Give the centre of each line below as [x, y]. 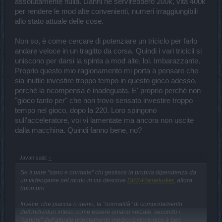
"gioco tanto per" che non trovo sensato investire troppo [104, 100]
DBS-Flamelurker [151, 181]
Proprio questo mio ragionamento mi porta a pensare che [107, 71]
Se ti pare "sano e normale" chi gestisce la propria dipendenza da [108, 173]
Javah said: [34, 158]
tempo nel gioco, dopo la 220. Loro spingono [86, 110]
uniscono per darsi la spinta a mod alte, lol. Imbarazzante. [108, 61]
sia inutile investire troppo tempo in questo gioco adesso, [106, 81]
